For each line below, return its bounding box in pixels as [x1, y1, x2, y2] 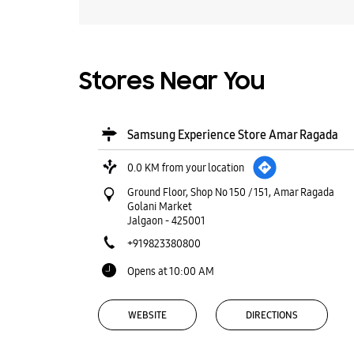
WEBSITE [127, 308, 167, 322]
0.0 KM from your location [126, 160, 244, 175]
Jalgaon [126, 213, 163, 228]
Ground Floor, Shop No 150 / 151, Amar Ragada [126, 185, 334, 199]
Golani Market [126, 199, 192, 213]
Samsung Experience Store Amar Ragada [126, 127, 338, 142]
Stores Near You [78, 70, 265, 96]
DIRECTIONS [245, 308, 298, 322]
